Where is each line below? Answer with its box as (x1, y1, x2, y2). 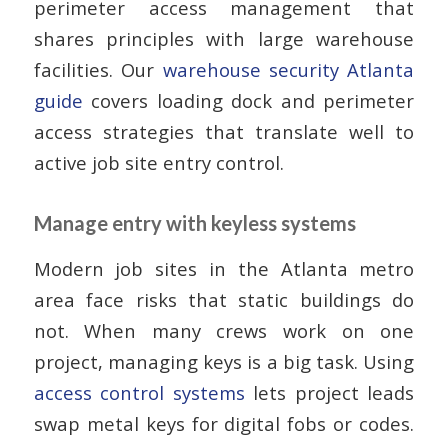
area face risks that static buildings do (33, 287, 415, 313)
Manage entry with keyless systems (33, 210, 356, 235)
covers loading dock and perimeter (82, 87, 415, 113)
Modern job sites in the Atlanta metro (33, 256, 415, 282)
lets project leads (244, 380, 415, 406)
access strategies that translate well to (33, 118, 415, 144)
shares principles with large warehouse (33, 25, 415, 51)
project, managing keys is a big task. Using (33, 349, 415, 375)
